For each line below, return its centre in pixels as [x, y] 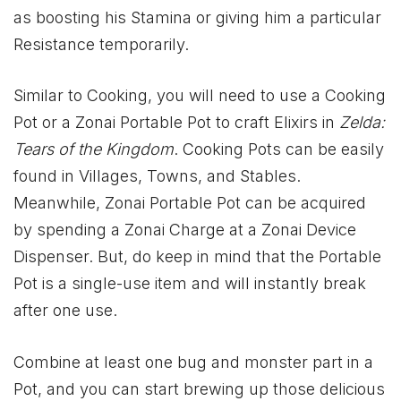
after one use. [65, 311]
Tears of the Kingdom [94, 149]
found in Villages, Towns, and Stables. [157, 176]
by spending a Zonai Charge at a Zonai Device [185, 230]
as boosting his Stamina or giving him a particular [197, 17]
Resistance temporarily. [101, 44]
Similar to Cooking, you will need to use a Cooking [200, 96]
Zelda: [360, 123]
